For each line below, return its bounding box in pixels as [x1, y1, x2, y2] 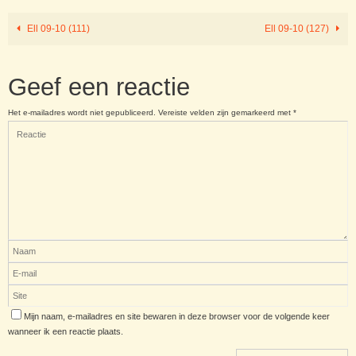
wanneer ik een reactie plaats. [8, 327, 123, 337]
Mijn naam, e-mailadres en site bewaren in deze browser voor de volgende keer [24, 311, 330, 322]
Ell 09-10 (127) [265, 23, 332, 35]
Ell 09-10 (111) [24, 23, 90, 35]
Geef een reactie [8, 73, 190, 102]
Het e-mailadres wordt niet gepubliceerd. [8, 108, 156, 118]
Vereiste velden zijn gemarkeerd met [158, 108, 293, 118]
